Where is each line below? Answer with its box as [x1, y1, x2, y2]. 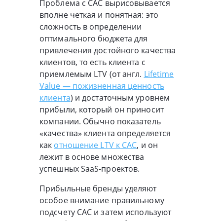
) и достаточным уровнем [70, 92, 170, 104]
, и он [137, 140, 158, 151]
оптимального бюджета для [39, 33, 148, 44]
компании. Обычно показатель [39, 116, 161, 127]
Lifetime [144, 69, 174, 80]
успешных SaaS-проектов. [39, 163, 140, 175]
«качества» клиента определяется [39, 128, 171, 139]
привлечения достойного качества [39, 45, 176, 56]
